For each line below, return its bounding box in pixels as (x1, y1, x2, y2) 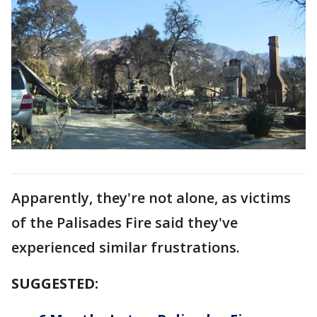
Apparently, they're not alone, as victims (11, 188, 291, 207)
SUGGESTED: (11, 273, 102, 293)
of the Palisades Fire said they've (11, 212, 238, 232)
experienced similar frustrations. (11, 237, 243, 257)
